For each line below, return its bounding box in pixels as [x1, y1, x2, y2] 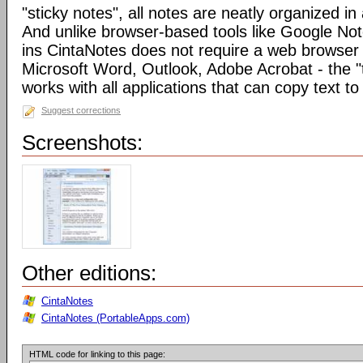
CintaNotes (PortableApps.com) [41, 312, 190, 324]
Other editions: [22, 261, 156, 285]
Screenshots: [22, 130, 143, 155]
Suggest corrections [41, 105, 121, 115]
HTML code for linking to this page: [29, 349, 165, 359]
